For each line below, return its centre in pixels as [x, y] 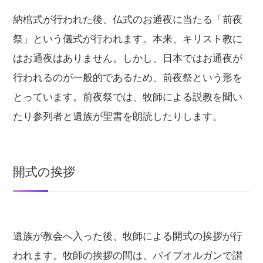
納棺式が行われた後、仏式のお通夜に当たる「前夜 [128, 19]
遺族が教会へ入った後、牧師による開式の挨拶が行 [128, 236]
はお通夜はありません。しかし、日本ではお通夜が [128, 58]
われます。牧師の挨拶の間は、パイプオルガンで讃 [128, 255]
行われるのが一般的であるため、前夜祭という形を [128, 77]
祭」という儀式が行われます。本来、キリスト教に [128, 39]
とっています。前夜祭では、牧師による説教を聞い [128, 97]
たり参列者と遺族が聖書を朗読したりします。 [118, 116]
